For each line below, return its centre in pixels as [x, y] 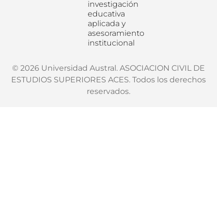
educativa [107, 14]
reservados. [108, 92]
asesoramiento [116, 33]
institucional [111, 43]
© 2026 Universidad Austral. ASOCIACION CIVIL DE [108, 68]
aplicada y [107, 24]
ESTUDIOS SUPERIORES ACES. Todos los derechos [108, 80]
